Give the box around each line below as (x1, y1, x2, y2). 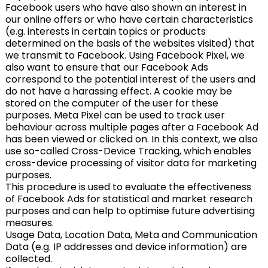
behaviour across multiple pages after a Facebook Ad (5, 120, 258, 134)
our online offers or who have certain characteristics (5, 13, 253, 26)
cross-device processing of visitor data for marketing (5, 156, 257, 170)
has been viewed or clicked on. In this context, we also (5, 132, 258, 146)
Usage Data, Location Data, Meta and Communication (5, 228, 257, 242)
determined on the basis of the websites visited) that (5, 36, 255, 50)
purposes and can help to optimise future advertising (5, 204, 255, 218)
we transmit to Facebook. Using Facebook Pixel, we (5, 48, 245, 62)
